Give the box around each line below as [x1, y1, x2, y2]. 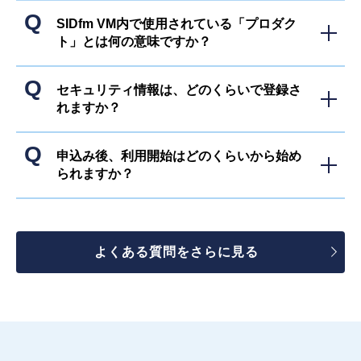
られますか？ [56, 167, 134, 181]
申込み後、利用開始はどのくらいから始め [56, 149, 301, 164]
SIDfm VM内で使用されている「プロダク [56, 17, 297, 31]
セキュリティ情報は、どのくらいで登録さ [56, 83, 301, 98]
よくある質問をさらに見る [94, 245, 259, 259]
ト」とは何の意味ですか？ [56, 35, 211, 49]
